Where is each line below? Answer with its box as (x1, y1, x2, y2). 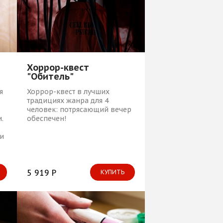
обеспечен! (26, 113, 66, 123)
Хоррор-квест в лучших (26, 87, 110, 96)
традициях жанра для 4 (26, 96, 109, 105)
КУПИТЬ (101, 168, 124, 176)
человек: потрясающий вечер (26, 105, 131, 114)
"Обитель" (26, 70, 74, 82)
